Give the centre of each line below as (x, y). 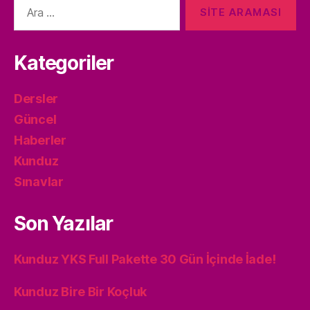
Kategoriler (64, 63)
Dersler (36, 99)
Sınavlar (39, 182)
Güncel (35, 120)
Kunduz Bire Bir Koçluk (81, 292)
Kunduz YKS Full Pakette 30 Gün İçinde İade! (145, 259)
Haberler (40, 140)
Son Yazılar (64, 224)
